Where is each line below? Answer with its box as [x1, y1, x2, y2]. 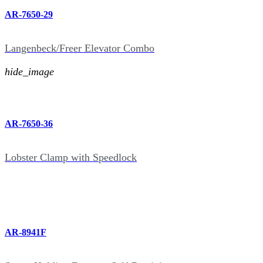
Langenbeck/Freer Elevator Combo [5, 42, 154, 55]
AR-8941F [5, 227, 46, 238]
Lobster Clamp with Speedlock [5, 151, 137, 163]
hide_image [5, 66, 54, 78]
